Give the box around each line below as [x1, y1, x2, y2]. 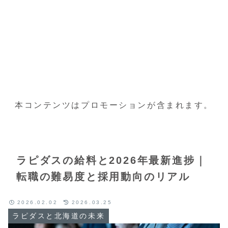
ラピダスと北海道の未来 [12, 212, 105, 220]
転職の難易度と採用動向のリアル [16, 170, 190, 182]
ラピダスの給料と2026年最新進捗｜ [16, 154, 207, 166]
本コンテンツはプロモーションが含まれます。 [15, 100, 213, 109]
